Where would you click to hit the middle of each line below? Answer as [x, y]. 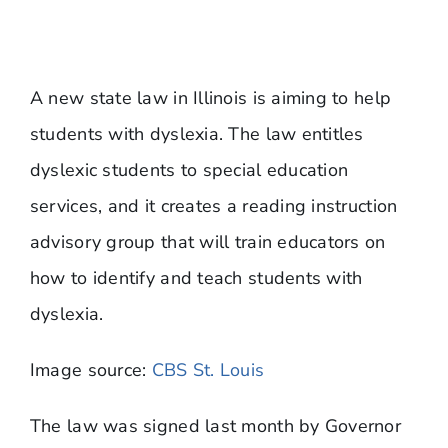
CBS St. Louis [208, 369]
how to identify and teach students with [196, 277]
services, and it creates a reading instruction [213, 205]
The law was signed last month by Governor [215, 425]
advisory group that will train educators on [207, 241]
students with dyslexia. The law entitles [196, 133]
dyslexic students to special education [189, 169]
